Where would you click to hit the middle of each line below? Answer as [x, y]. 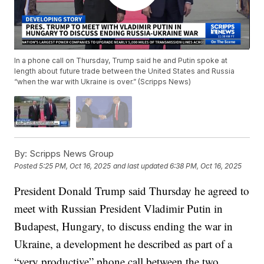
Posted [27, 166]
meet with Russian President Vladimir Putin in [119, 208]
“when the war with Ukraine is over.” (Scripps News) [103, 82]
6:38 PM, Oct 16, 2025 [206, 166]
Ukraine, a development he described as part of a [123, 243]
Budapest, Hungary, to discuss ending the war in [124, 226]
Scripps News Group [71, 153]
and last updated [141, 166]
